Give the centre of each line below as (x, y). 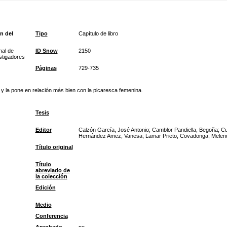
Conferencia (51, 216)
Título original (54, 147)
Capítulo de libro (98, 33)
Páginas (46, 68)
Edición (45, 187)
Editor (43, 130)
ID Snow (46, 51)
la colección (51, 176)
